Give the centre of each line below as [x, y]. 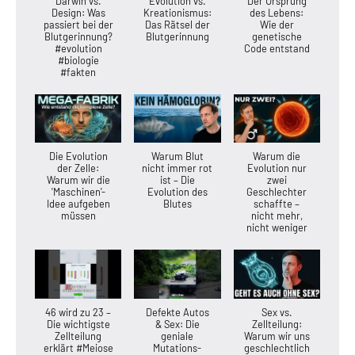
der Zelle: [78, 168]
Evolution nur [277, 168]
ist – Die [177, 180]
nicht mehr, [277, 216]
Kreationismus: [177, 12]
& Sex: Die [177, 324]
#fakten [78, 72]
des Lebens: [277, 12]
